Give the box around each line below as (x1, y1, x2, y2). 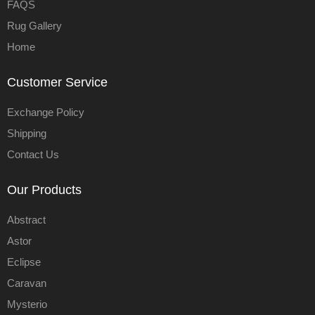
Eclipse (7, 256, 41, 269)
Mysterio (7, 298, 47, 311)
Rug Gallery (7, 20, 62, 32)
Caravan (7, 277, 46, 290)
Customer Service (7, 75, 108, 90)
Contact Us (7, 148, 59, 161)
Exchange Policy (7, 106, 84, 119)
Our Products (7, 183, 82, 198)
